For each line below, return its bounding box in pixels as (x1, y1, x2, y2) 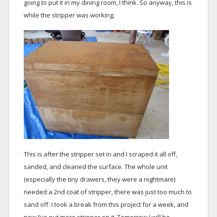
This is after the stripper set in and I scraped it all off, (23, 150, 177, 158)
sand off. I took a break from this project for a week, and (23, 200, 188, 209)
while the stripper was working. (23, 11, 115, 19)
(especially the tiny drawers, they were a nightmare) (23, 175, 175, 184)
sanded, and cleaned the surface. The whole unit (23, 162, 168, 171)
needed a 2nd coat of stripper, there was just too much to (23, 187, 192, 196)
